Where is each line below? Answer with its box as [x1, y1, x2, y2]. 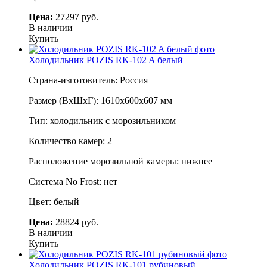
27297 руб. [53, 11, 98, 22]
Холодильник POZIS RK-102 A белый [29, 54, 183, 65]
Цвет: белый [29, 196, 79, 207]
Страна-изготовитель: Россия [29, 74, 148, 85]
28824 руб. [53, 216, 98, 227]
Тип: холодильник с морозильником [29, 115, 176, 126]
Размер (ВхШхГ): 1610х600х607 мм [29, 95, 172, 105]
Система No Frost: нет [29, 176, 117, 187]
